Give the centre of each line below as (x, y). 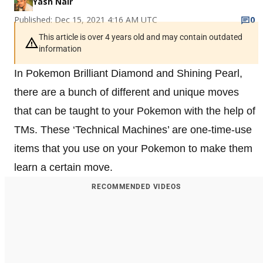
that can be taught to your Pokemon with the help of (135, 111)
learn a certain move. (63, 167)
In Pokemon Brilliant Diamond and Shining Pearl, (128, 73)
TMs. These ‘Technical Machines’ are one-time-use (133, 129)
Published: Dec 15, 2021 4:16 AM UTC (86, 19)
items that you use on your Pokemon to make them (133, 148)
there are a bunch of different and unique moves (127, 92)
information (60, 48)
